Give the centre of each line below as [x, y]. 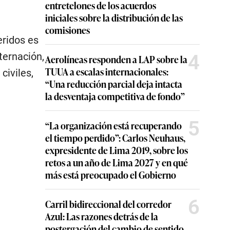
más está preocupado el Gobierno [111, 175]
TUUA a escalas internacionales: [107, 71]
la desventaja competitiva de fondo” [115, 96]
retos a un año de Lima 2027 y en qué [117, 162]
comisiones [68, 30]
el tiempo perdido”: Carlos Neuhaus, [115, 138]
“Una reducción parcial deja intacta [114, 84]
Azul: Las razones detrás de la [102, 216]
